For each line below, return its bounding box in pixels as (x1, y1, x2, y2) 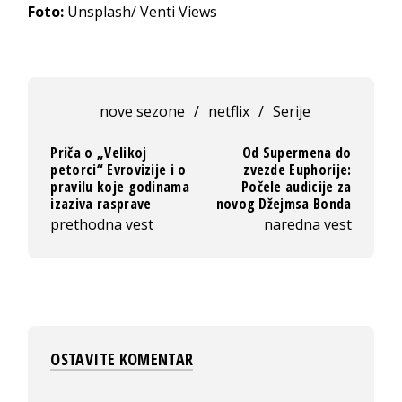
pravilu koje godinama (50, 176, 190, 197)
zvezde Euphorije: (243, 159, 352, 179)
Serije (273, 100, 311, 121)
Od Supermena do (241, 142, 352, 162)
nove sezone (100, 100, 186, 121)
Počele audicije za (240, 176, 352, 197)
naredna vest (263, 214, 352, 234)
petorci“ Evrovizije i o (50, 159, 187, 179)
